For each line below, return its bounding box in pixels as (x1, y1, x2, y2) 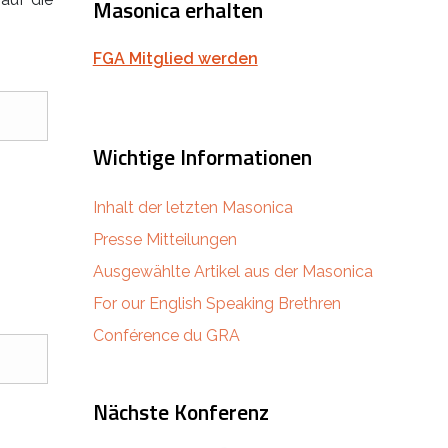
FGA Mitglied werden (92, 48, 258, 68)
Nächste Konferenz (92, 395, 269, 428)
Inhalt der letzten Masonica (92, 197, 293, 217)
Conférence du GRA (92, 325, 240, 345)
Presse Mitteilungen (92, 229, 237, 249)
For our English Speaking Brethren (92, 293, 341, 313)
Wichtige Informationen (92, 140, 312, 173)
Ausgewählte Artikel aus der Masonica (92, 261, 373, 281)
